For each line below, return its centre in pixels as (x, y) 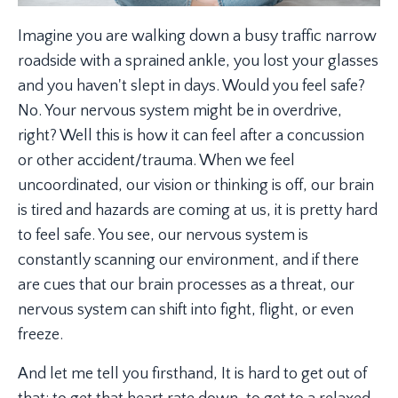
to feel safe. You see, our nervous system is (163, 235)
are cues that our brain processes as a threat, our (186, 285)
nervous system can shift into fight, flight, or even (186, 310)
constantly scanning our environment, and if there (188, 260)
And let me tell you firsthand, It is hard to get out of (192, 374)
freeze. (40, 334)
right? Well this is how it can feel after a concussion (191, 135)
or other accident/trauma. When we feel (156, 160)
